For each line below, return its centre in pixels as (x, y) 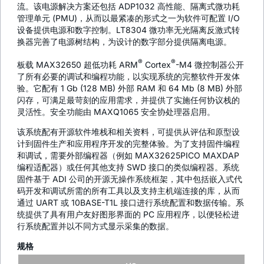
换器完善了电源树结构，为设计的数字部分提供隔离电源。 (124, 42)
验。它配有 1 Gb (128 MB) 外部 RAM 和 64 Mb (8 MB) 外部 (130, 88)
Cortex (157, 65)
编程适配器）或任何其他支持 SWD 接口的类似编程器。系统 (128, 167)
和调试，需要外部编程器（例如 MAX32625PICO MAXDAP (128, 156)
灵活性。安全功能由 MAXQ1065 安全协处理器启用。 (116, 112)
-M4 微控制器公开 (210, 65)
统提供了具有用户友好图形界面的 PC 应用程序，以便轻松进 (128, 214)
